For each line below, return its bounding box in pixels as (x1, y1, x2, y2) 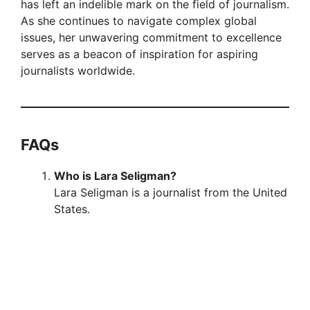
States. (54, 202, 90, 217)
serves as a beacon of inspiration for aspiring (21, 47, 258, 62)
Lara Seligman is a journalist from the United (54, 185, 287, 200)
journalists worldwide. (21, 64, 135, 78)
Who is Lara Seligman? (54, 169, 176, 183)
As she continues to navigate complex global (21, 14, 257, 28)
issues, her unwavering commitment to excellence (21, 30, 282, 45)
